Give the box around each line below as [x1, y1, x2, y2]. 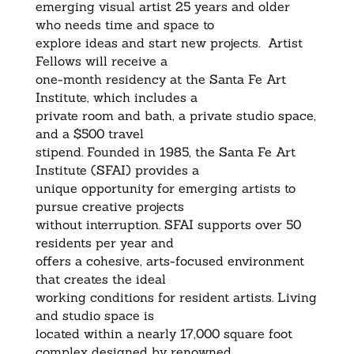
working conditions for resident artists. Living [35, 289, 317, 306]
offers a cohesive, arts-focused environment [35, 253, 304, 269]
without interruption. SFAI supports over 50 [35, 217, 301, 233]
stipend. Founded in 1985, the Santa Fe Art [35, 144, 296, 160]
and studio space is [35, 307, 154, 324]
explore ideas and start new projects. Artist [35, 35, 303, 51]
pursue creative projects [35, 198, 184, 215]
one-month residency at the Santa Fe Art [35, 71, 286, 88]
